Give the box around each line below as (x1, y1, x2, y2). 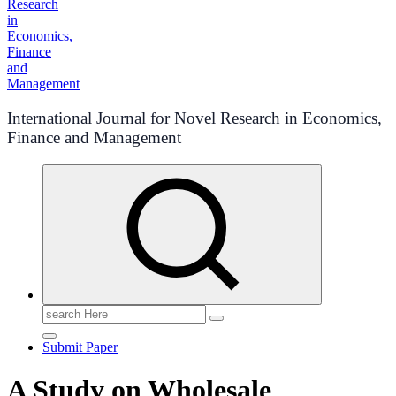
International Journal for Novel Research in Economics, (7, 109, 382, 127)
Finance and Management (7, 128, 181, 147)
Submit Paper (42, 339, 118, 354)
